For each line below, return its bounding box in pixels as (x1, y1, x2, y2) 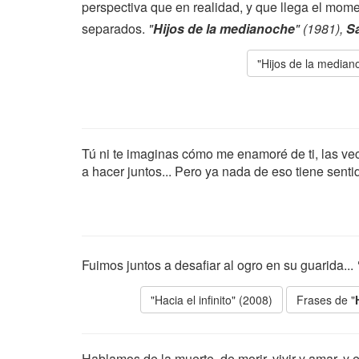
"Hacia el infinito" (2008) (151, 292, 272, 308)
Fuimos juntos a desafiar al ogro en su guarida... (82, 256, 357, 274)
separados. (82, 19, 148, 38)
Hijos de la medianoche (153, 19, 295, 38)
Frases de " (296, 292, 355, 308)
